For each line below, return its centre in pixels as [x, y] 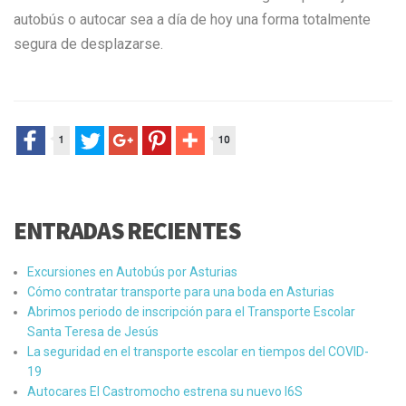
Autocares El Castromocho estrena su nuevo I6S [165, 391]
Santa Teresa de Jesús [93, 331]
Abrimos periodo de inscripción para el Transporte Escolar [191, 311]
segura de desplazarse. [88, 43]
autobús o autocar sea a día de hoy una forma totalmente [192, 19]
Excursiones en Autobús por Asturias [132, 271]
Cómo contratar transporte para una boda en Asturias [181, 291]
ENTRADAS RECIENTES [127, 230]
